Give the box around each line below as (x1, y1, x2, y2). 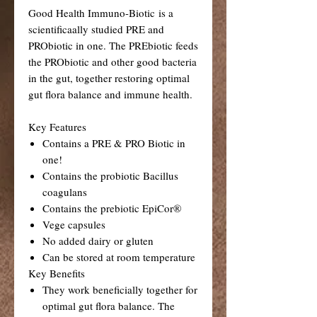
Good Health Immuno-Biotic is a (28, 5, 173, 20)
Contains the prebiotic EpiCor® (42, 200, 181, 215)
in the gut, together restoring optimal (28, 70, 190, 85)
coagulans (42, 184, 87, 199)
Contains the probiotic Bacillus (42, 168, 178, 183)
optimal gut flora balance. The (42, 298, 175, 313)
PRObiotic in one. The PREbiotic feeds (28, 38, 198, 52)
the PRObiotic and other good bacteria (28, 54, 197, 69)
